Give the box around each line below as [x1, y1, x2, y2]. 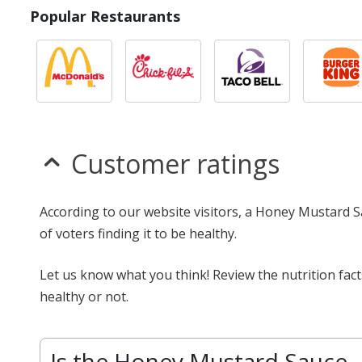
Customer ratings [71, 146, 280, 181]
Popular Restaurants [30, 6, 180, 26]
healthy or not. [40, 288, 128, 305]
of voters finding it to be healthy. [40, 225, 237, 242]
